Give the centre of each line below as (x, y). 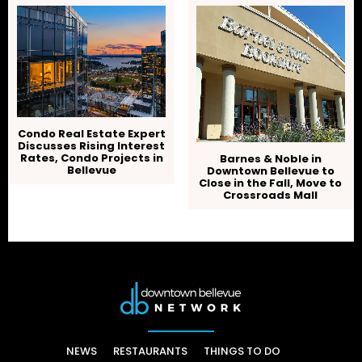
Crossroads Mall (271, 196)
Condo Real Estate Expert (91, 134)
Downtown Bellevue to (270, 171)
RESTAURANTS (150, 351)
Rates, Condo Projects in (91, 158)
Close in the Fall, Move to (271, 183)
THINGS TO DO (242, 351)
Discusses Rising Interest (92, 146)
